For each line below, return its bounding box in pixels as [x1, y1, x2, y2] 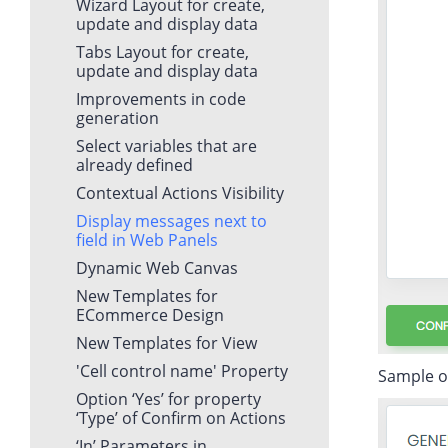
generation [76, 106, 159, 129]
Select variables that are [76, 134, 257, 157]
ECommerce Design [76, 303, 224, 326]
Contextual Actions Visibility [76, 181, 284, 204]
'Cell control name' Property [76, 359, 288, 382]
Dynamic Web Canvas [76, 256, 238, 279]
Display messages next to [76, 209, 267, 232]
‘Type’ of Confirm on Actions [76, 406, 286, 429]
